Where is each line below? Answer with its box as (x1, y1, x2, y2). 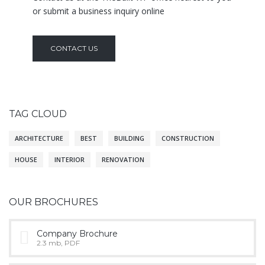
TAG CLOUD (9, 108, 67, 119)
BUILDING (114, 134, 144, 143)
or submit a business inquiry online (33, 5, 164, 17)
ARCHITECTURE (15, 134, 63, 143)
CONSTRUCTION (161, 134, 214, 143)
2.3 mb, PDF (37, 238, 80, 247)
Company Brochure (37, 228, 118, 239)
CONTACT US (50, 43, 98, 53)
